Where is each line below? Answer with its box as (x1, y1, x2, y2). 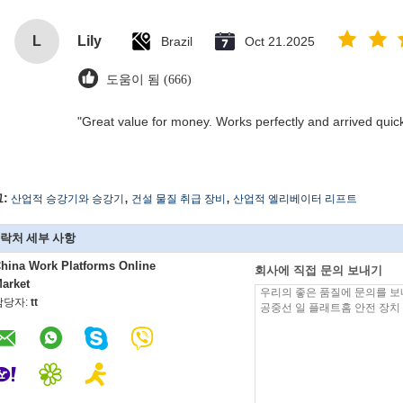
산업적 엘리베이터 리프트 (233, 193, 357, 205)
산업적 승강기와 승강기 (11, 193, 124, 205)
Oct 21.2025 (245, 34, 315, 49)
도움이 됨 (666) (106, 73, 192, 86)
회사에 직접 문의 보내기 (255, 264, 382, 277)
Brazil (161, 34, 193, 49)
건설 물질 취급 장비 (131, 193, 226, 205)
